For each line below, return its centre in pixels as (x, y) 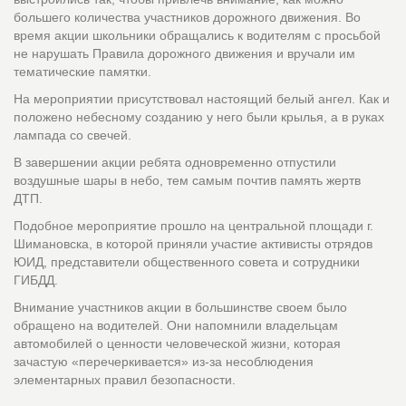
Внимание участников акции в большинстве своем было (180, 307)
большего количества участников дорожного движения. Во (187, 17)
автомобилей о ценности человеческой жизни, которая (177, 343)
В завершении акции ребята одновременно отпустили (175, 162)
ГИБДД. (36, 280)
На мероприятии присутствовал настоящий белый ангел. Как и (202, 99)
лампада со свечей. (72, 135)
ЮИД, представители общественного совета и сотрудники (187, 262)
